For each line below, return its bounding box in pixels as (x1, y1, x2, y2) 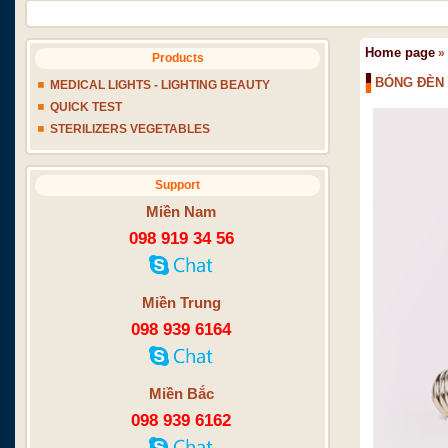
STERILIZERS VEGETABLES (50, 122, 210, 136)
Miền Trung (141, 294, 221, 311)
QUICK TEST (50, 100, 122, 114)
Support (155, 178, 200, 192)
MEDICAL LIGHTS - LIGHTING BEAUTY (50, 78, 270, 92)
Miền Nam (146, 203, 216, 220)
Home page (365, 45, 435, 60)
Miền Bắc (148, 385, 214, 402)
